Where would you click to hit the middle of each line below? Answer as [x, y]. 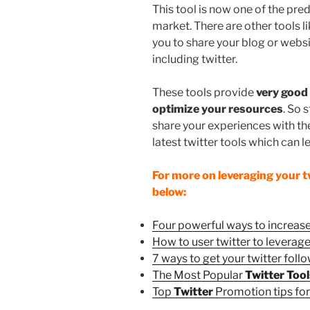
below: [169, 192]
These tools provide [204, 92]
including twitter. [195, 59]
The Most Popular [199, 275]
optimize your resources [218, 109]
